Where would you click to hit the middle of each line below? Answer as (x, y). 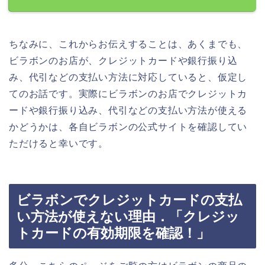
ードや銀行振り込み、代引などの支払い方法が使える (128, 110)
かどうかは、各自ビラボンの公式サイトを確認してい (128, 127)
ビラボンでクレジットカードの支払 (129, 200)
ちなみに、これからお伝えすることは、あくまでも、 (128, 44)
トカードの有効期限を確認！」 (113, 233)
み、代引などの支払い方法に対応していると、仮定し (128, 77)
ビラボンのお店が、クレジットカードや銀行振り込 (123, 60)
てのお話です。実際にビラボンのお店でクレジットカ (128, 93)
